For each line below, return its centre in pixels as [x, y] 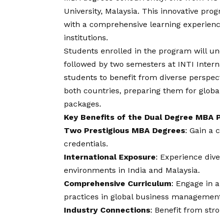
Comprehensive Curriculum [118, 183]
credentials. [86, 143]
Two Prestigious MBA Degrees [124, 130]
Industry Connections [107, 210]
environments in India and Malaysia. [132, 170]
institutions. [86, 37]
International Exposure [110, 157]
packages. [82, 104]
